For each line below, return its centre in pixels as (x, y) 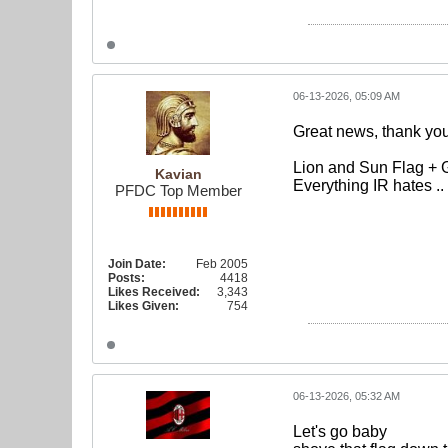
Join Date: (137, 264)
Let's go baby (340, 431)
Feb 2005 (222, 264)
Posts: (126, 278)
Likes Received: (154, 292)
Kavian (178, 174)
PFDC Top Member (178, 191)
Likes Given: (143, 306)
